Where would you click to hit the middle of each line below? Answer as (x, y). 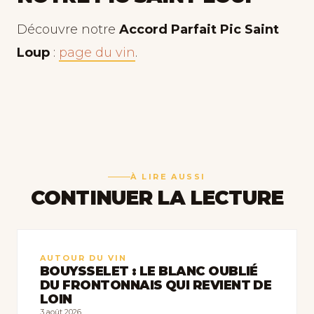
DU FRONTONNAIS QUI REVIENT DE (156, 285)
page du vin (97, 53)
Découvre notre (68, 29)
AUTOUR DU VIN (83, 258)
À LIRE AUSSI (168, 176)
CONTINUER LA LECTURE (157, 197)
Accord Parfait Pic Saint (199, 29)
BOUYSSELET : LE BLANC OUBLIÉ (149, 271)
